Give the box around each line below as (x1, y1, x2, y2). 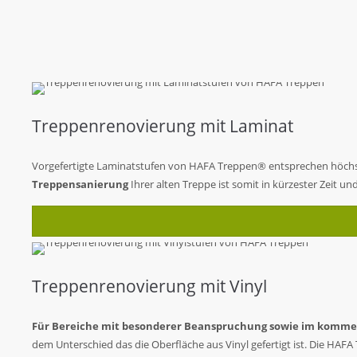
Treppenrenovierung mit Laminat (32, 115, 293, 137)
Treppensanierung (32, 177, 128, 191)
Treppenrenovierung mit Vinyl (32, 275, 267, 297)
